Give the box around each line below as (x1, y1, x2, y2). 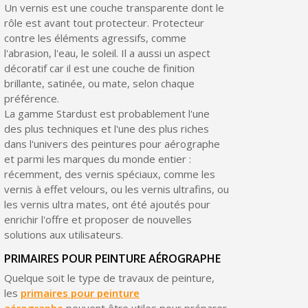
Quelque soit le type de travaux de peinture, (3, 270, 214, 285)
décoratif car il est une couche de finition (3, 60, 195, 75)
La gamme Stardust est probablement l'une (3, 106, 210, 120)
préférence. (3, 91, 59, 105)
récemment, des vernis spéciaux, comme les (3, 166, 215, 181)
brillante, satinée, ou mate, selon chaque (3, 76, 195, 90)
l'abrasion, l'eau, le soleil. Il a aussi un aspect (3, 45, 210, 60)
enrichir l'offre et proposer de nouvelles (3, 212, 192, 226)
